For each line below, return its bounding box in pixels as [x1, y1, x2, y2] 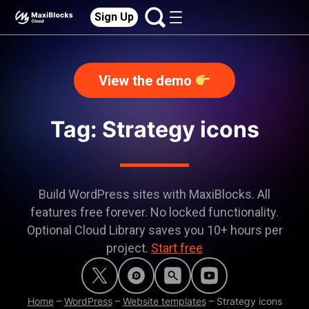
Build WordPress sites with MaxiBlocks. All [39, 187, 270, 201]
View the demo [98, 72, 195, 89]
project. [106, 241, 151, 255]
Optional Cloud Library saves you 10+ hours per [26, 223, 283, 237]
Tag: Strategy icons [50, 116, 259, 143]
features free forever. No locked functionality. [30, 205, 279, 219]
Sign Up [94, 10, 134, 23]
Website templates [122, 295, 206, 307]
